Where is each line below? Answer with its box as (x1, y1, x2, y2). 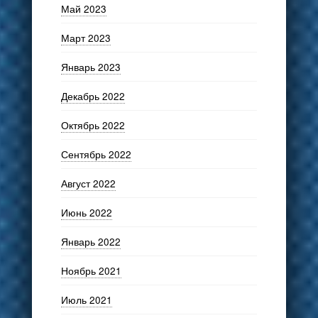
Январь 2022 (60, 234, 121, 248)
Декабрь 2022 (60, 88, 125, 103)
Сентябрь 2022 (60, 146, 131, 161)
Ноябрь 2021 (60, 263, 121, 278)
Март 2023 (60, 30, 111, 45)
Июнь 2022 (60, 204, 112, 219)
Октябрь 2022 (60, 117, 125, 132)
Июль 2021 (60, 292, 112, 307)
